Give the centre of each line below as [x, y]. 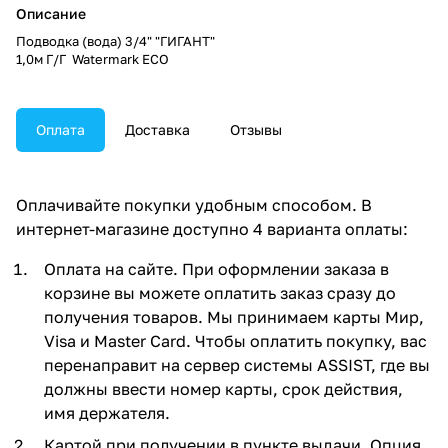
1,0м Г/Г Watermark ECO [92, 58]
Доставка [157, 129]
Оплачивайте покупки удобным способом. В [194, 204]
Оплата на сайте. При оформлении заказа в [216, 268]
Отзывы [256, 129]
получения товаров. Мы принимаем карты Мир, [234, 316]
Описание [51, 13]
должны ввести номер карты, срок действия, [223, 388]
